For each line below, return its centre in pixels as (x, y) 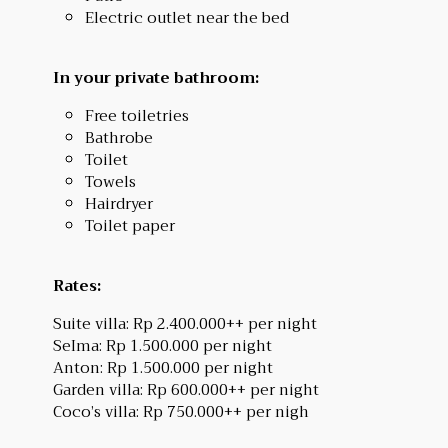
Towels (110, 181)
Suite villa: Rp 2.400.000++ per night (184, 323)
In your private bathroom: (155, 77)
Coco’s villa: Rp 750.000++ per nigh (180, 411)
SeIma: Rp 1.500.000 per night (162, 345)
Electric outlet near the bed (186, 17)
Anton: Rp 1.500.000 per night (162, 367)
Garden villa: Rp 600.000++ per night (185, 389)
